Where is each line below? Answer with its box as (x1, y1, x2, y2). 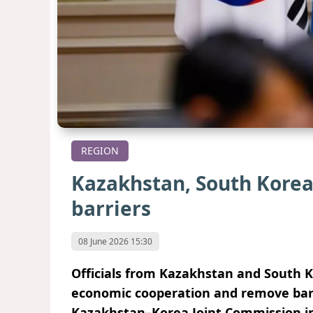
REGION (81, 144, 119, 158)
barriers (71, 195, 151, 222)
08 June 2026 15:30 (78, 235, 152, 248)
